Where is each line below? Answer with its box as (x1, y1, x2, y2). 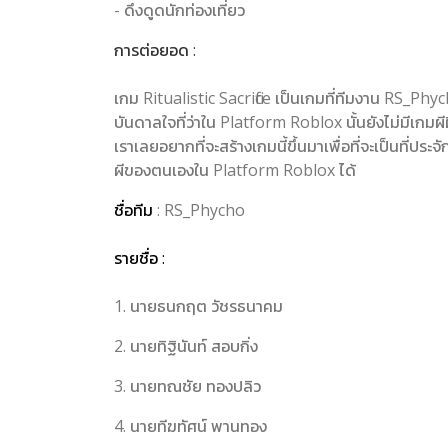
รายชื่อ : (114, 246, 165, 269)
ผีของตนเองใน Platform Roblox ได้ (114, 158, 356, 181)
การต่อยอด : (114, 38, 196, 61)
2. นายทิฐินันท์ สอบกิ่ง (114, 334, 258, 357)
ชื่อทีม (114, 198, 157, 221)
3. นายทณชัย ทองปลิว (114, 374, 261, 397)
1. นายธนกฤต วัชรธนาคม (114, 294, 283, 317)
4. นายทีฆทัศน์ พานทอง (114, 414, 267, 437)
